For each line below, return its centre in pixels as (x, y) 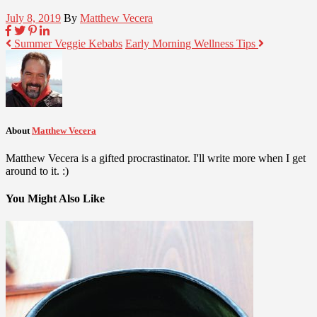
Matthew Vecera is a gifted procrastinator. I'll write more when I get (156, 158)
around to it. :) (37, 171)
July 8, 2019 (33, 18)
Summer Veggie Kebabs (67, 43)
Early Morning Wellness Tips (192, 43)
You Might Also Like (55, 199)
